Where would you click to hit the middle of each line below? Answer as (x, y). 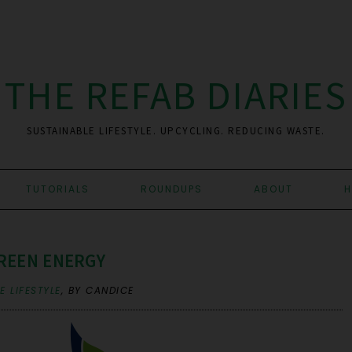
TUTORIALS (58, 189)
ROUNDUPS (172, 189)
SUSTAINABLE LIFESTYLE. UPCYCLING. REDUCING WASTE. (176, 131)
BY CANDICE (101, 290)
